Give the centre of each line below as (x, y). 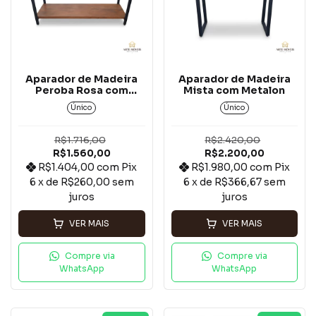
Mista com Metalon (235, 90)
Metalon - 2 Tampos (82, 101)
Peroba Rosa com (81, 90)
